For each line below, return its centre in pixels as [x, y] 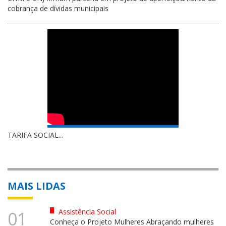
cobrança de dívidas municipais [58, 8]
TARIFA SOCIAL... [35, 135]
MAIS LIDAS [37, 186]
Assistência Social [86, 211]
